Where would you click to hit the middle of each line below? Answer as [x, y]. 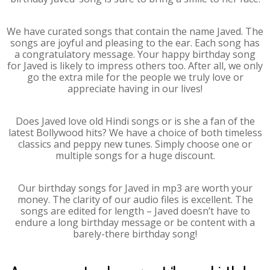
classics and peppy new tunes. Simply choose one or [135, 144]
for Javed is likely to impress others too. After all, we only [135, 66]
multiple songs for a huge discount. [135, 155]
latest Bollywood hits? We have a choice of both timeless [135, 133]
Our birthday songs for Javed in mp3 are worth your [135, 188]
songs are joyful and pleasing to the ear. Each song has [135, 43]
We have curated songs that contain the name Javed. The [135, 31]
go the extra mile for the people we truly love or [135, 77]
